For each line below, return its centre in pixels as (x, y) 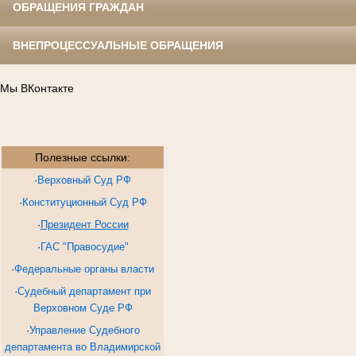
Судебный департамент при (84, 291)
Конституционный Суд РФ (84, 202)
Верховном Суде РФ (83, 308)
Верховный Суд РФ (84, 180)
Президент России (84, 224)
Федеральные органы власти (84, 269)
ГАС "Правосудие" (84, 246)
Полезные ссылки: (83, 157)
